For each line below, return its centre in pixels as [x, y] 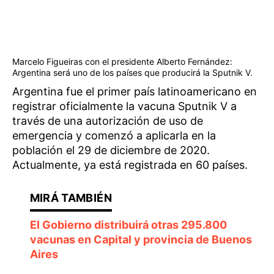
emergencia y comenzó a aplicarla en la [114, 136]
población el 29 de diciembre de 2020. [111, 150]
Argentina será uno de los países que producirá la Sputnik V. [132, 73]
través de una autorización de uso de [108, 121]
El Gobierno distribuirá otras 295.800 [128, 225]
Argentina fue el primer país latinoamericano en [135, 92]
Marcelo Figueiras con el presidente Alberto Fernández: [122, 62]
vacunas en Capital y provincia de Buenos [141, 240]
